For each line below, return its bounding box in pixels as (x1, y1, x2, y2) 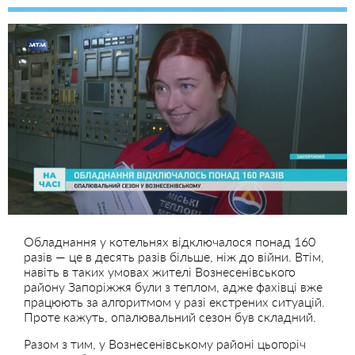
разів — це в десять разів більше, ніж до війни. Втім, (24, 248, 324, 264)
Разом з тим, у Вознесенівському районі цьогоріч (24, 335, 306, 351)
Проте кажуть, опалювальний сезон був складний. (24, 308, 316, 324)
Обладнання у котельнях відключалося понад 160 (24, 233, 315, 249)
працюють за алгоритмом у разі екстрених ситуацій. (24, 293, 325, 309)
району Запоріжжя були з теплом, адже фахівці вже (24, 278, 323, 294)
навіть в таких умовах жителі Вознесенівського (24, 263, 296, 279)
